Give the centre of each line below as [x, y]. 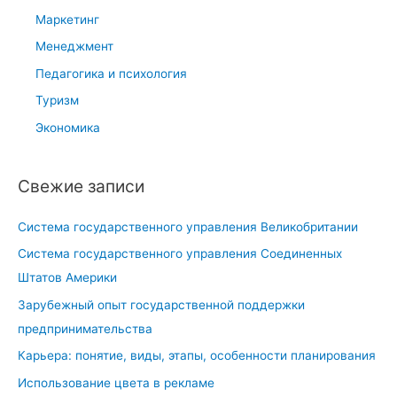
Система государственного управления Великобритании [188, 227]
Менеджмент [74, 47]
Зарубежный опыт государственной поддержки [161, 304]
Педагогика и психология [111, 73]
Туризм [57, 101]
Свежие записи [81, 186]
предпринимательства [85, 328]
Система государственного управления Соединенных [180, 254]
